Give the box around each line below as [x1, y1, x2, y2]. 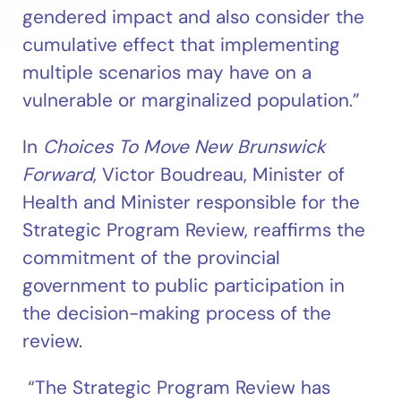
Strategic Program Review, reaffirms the [22, 218, 366, 243]
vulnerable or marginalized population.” [22, 88, 361, 113]
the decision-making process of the [22, 301, 332, 326]
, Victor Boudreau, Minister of [93, 162, 346, 187]
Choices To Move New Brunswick [43, 134, 326, 159]
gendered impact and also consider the [22, 4, 365, 30]
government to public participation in [22, 273, 346, 298]
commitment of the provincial [22, 245, 281, 270]
